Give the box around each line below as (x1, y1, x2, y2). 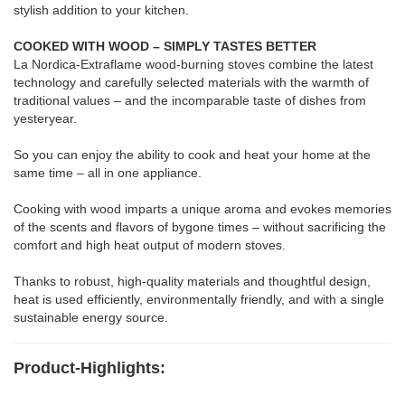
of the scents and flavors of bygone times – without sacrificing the (14, 219, 386, 234)
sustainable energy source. (14, 309, 168, 325)
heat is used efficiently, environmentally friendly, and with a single (14, 291, 384, 306)
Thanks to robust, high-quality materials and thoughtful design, (14, 273, 371, 288)
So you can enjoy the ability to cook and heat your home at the (14, 146, 371, 162)
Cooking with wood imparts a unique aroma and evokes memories (14, 201, 391, 216)
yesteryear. (14, 110, 77, 126)
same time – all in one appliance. (14, 165, 202, 180)
